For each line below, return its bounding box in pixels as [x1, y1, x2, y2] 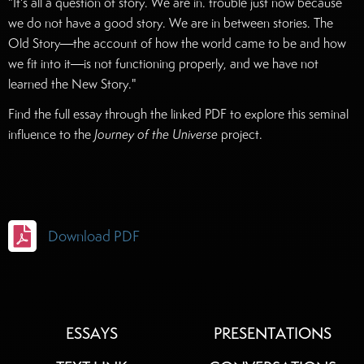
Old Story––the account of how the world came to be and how [8, 35, 346, 53]
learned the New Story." [8, 76, 136, 93]
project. [218, 126, 262, 144]
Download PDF [48, 227, 140, 246]
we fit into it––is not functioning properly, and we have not [8, 55, 318, 73]
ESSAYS [66, 323, 118, 344]
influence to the [8, 126, 94, 144]
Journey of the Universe [94, 126, 218, 144]
